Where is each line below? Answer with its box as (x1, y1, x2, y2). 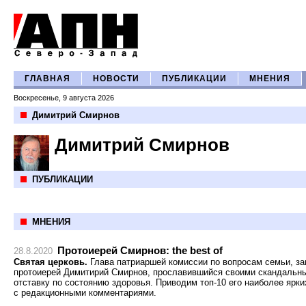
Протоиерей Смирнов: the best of (57, 245, 223, 256)
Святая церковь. (14, 257, 87, 267)
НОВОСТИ (93, 74, 139, 83)
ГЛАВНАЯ (25, 74, 70, 83)
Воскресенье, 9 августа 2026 (14, 94, 114, 102)
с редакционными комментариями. (14, 288, 156, 298)
